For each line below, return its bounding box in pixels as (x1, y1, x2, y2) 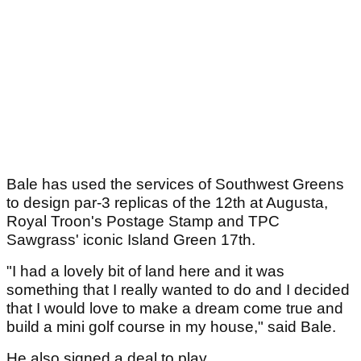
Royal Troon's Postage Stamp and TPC (6, 212, 280, 230)
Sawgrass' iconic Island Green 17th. (6, 230, 255, 248)
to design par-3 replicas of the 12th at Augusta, (6, 193, 328, 211)
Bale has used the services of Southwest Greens (6, 175, 344, 193)
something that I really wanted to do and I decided (6, 280, 350, 298)
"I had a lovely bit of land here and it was (6, 262, 284, 280)
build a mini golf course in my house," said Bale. (6, 317, 336, 335)
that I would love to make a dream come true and (6, 299, 343, 317)
